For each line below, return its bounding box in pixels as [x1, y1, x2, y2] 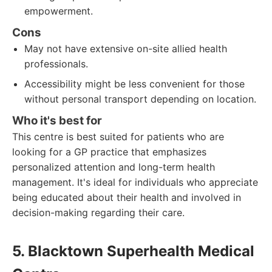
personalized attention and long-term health [12, 161, 215, 173]
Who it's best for [12, 114, 102, 127]
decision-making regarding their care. [12, 206, 185, 219]
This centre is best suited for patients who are [12, 131, 224, 143]
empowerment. [24, 5, 93, 17]
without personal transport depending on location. [24, 93, 256, 105]
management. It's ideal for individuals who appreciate [12, 176, 258, 188]
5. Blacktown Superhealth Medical [12, 242, 254, 260]
